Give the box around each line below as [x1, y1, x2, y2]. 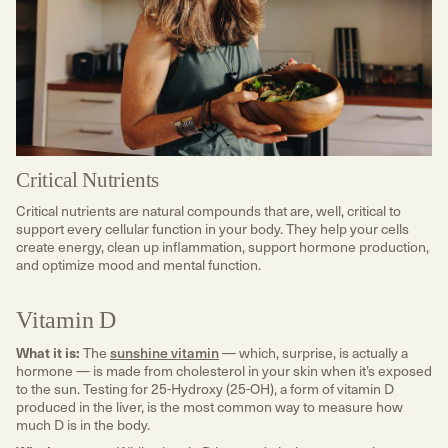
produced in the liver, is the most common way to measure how [16, 395, 403, 417]
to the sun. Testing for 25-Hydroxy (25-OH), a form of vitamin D [16, 377, 394, 399]
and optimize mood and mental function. [16, 253, 261, 275]
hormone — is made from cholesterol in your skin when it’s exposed [16, 359, 432, 381]
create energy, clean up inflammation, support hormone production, [16, 235, 429, 257]
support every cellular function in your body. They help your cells [16, 217, 409, 239]
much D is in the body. [16, 413, 153, 435]
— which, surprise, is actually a [219, 341, 408, 363]
